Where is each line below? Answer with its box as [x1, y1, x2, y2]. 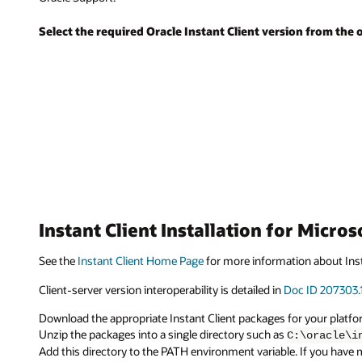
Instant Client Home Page [78, 252, 204, 268]
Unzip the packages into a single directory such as [39, 326, 287, 343]
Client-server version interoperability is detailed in [39, 281, 284, 297]
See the [39, 252, 78, 268]
